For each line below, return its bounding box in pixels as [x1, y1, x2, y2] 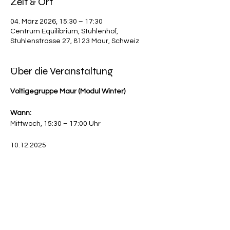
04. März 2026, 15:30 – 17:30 [10, 18, 103, 25]
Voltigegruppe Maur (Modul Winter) [10, 88, 125, 95]
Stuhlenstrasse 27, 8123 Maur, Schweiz [10, 37, 139, 45]
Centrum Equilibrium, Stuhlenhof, [10, 28, 118, 35]
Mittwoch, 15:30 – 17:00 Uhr [10, 120, 101, 127]
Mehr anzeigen [10, 158, 61, 165]
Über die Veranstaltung [10, 65, 113, 78]
